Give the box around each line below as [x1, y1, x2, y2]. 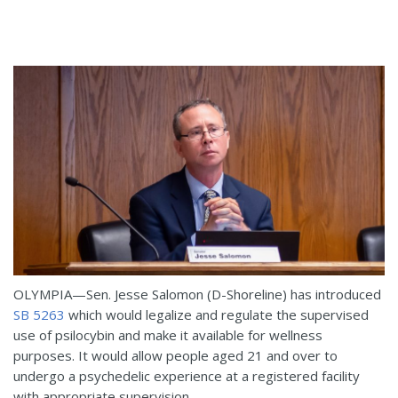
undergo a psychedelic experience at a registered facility [13, 366, 360, 385]
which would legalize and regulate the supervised [65, 305, 369, 323]
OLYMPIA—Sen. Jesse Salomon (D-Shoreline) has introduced [13, 284, 381, 303]
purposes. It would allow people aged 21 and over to [13, 346, 338, 364]
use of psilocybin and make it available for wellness [13, 325, 322, 344]
